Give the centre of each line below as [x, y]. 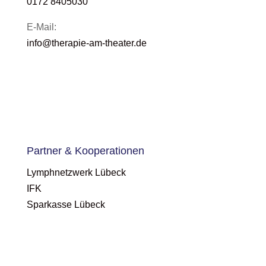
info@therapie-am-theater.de [86, 43]
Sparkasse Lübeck [66, 205]
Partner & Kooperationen [85, 151]
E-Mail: [41, 27]
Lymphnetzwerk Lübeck [76, 172]
